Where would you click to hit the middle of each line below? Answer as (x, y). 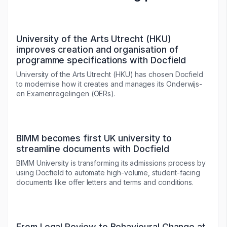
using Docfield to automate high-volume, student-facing (108, 173)
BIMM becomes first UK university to (94, 138)
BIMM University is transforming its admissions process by (111, 163)
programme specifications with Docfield (101, 60)
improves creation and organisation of (98, 49)
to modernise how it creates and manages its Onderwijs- (109, 84)
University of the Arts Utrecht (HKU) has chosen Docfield (110, 74)
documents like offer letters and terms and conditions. (105, 182)
